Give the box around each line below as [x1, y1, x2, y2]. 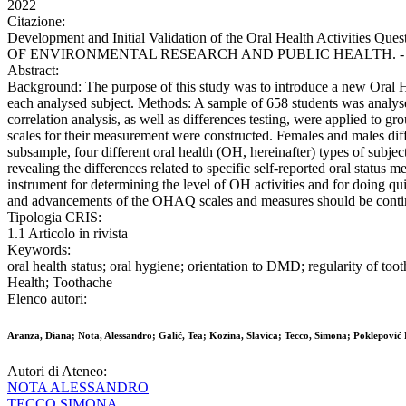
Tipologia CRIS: [7, 209, 101, 226]
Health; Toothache [7, 275, 112, 291]
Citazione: [7, 14, 65, 30]
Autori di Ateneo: [7, 363, 107, 380]
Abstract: [7, 63, 59, 79]
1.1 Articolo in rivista [7, 226, 128, 242]
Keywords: [7, 242, 71, 258]
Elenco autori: [7, 291, 87, 307]
